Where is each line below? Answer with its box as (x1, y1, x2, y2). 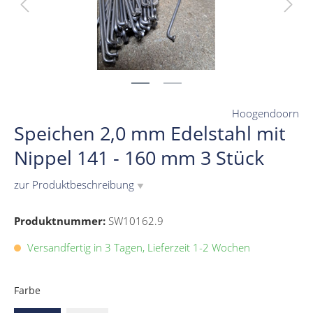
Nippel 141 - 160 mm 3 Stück (14, 145, 264, 171)
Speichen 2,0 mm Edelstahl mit (14, 120, 286, 147)
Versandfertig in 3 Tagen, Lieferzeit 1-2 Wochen (24, 240, 250, 255)
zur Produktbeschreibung (14, 177, 137, 192)
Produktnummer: (14, 214, 108, 228)
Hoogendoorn (232, 106, 299, 121)
